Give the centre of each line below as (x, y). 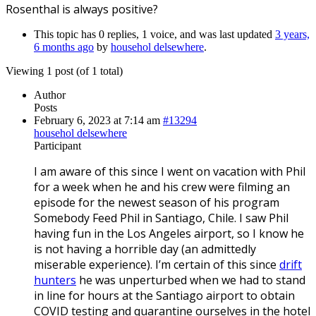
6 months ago (64, 47)
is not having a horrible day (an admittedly (145, 249)
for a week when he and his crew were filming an (162, 187)
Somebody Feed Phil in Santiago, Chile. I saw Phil (161, 218)
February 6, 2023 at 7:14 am (97, 120)
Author (50, 95)
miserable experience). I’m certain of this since (157, 264)
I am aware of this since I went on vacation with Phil (170, 171)
